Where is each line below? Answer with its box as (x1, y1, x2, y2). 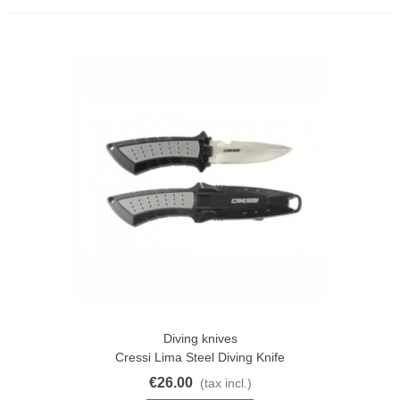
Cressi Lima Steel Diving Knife (115, 349, 285, 364)
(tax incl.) (199, 375, 252, 390)
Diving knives (162, 330, 237, 346)
